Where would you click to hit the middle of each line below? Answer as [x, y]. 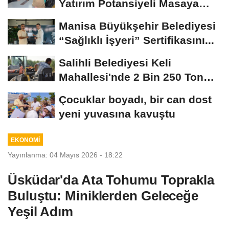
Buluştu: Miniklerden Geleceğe [103, 196]
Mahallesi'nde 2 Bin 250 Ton [131, 77]
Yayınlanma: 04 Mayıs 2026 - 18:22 [65, 155]
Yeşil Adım [40, 212]
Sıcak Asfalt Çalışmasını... [126, 91]
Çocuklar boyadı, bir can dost [135, 100]
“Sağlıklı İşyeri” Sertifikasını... [136, 40]
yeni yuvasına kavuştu [117, 114]
